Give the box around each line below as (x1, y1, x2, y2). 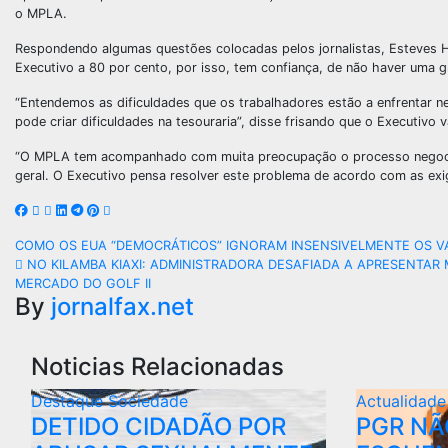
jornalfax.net (51, 292, 194, 321)
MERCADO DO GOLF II (15, 276, 151, 291)
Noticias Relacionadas (31, 352, 284, 381)
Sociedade (108, 391, 188, 411)
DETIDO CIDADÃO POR (31, 412, 286, 441)
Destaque (31, 391, 108, 411)
